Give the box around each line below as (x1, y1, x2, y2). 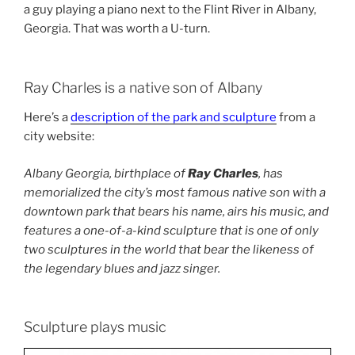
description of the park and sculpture (71, 110, 277, 125)
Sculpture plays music (24, 319, 166, 336)
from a (277, 110, 315, 125)
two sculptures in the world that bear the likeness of (24, 242, 314, 257)
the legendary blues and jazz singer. (24, 261, 220, 276)
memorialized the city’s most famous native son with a (24, 185, 326, 200)
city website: (24, 129, 94, 144)
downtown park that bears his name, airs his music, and (24, 204, 329, 219)
